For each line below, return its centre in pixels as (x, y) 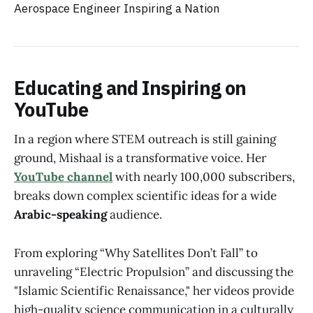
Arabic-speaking (62, 215)
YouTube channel (63, 177)
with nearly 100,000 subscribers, (204, 177)
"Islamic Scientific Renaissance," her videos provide (154, 290)
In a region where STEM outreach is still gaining (145, 139)
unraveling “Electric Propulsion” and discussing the (154, 271)
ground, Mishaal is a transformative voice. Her (140, 158)
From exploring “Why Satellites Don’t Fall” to (136, 253)
